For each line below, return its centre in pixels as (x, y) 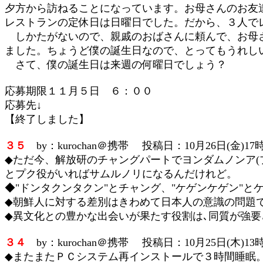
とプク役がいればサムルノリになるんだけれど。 (121, 174)
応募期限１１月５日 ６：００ (79, 91)
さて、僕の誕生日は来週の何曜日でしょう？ (116, 65)
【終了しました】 (47, 119)
